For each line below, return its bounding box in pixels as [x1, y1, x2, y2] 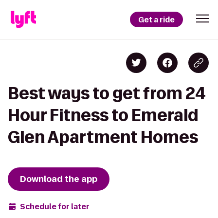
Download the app [20, 173, 97, 185]
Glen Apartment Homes [8, 128, 198, 146]
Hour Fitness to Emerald [8, 106, 198, 124]
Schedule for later [20, 201, 90, 212]
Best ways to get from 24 [8, 84, 206, 102]
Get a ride [138, 14, 175, 25]
